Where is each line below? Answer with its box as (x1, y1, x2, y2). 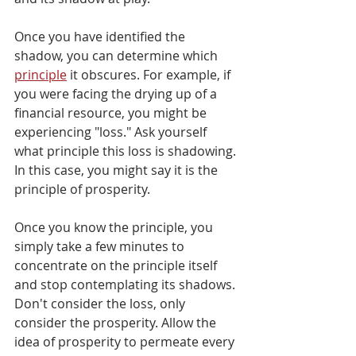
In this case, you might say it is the (14, 161, 221, 179)
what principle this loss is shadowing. (14, 141, 239, 160)
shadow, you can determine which (14, 46, 221, 64)
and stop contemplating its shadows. (14, 275, 238, 293)
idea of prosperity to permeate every (14, 332, 238, 350)
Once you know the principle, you (14, 218, 216, 236)
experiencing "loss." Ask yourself (14, 122, 210, 141)
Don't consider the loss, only (14, 294, 188, 312)
